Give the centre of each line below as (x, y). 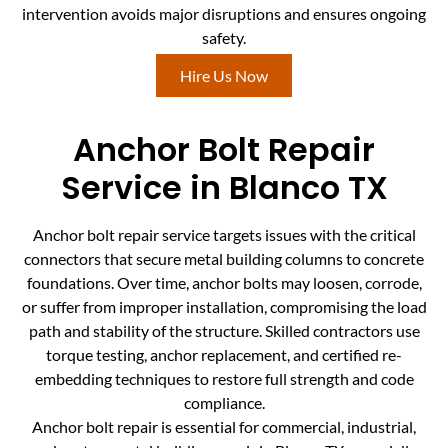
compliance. (224, 402)
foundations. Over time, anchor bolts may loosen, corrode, (224, 282)
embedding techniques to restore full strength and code (224, 378)
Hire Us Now (224, 76)
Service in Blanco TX (224, 187)
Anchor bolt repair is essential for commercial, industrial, (224, 426)
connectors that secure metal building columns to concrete (224, 258)
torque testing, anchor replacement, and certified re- (224, 354)
